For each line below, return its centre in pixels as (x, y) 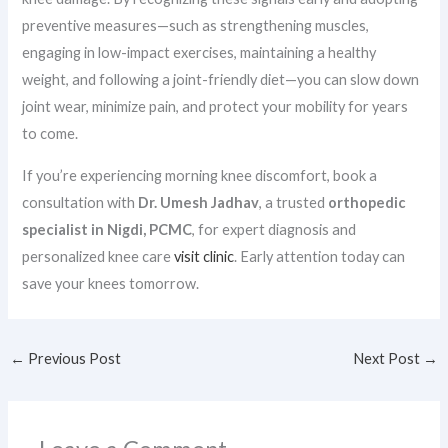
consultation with (80, 203)
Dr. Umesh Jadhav (199, 203)
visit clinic (204, 257)
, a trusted (294, 203)
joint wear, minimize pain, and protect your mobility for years (215, 107)
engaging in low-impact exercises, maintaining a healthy (199, 53)
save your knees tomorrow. (111, 284)
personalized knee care (98, 257)
